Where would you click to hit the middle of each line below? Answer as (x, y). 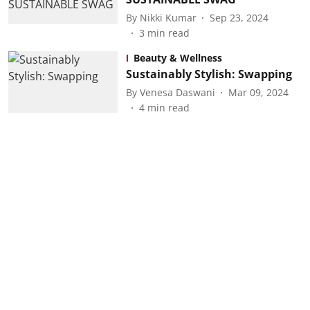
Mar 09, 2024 (258, 92)
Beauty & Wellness (177, 58)
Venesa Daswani (177, 92)
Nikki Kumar (168, 17)
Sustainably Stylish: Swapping (209, 74)
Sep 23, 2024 (239, 17)
